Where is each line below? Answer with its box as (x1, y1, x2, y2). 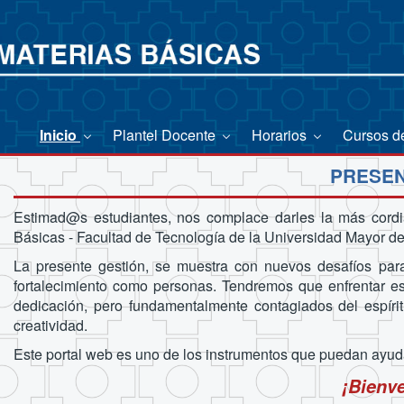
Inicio (40, 124, 80, 145)
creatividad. (13, 315, 87, 336)
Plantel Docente (113, 124, 219, 145)
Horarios (252, 124, 310, 145)
